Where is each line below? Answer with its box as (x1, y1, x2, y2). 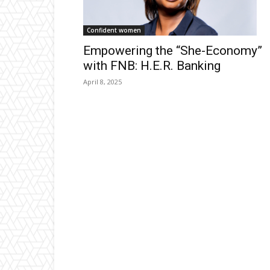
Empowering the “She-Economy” (83, 43, 262, 58)
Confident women (87, 26, 141, 35)
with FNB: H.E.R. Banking (83, 58, 221, 74)
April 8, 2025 (83, 77, 122, 87)
